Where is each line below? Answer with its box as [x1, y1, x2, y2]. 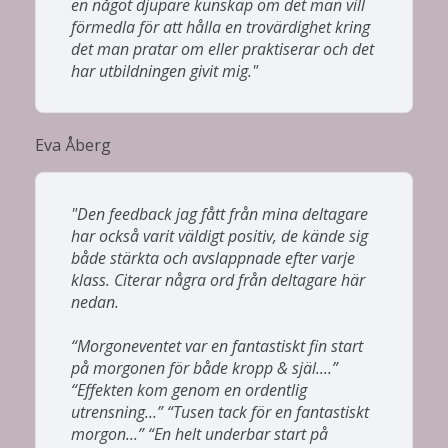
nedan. [71, 290, 119, 313]
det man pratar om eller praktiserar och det [71, 37, 374, 60]
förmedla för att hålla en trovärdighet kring [71, 15, 370, 38]
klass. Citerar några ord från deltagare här [71, 268, 365, 291]
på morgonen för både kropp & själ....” [71, 356, 338, 379]
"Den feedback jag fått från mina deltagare [71, 202, 368, 225]
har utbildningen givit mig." [71, 59, 258, 82]
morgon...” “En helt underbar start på [71, 422, 328, 445]
